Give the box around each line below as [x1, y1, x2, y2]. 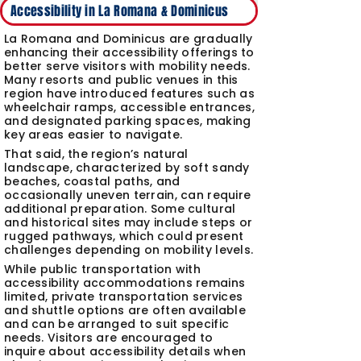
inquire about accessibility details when [4, 343, 247, 359]
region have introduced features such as [4, 85, 255, 102]
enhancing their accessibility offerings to [4, 44, 255, 60]
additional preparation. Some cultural [4, 201, 236, 217]
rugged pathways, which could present [4, 228, 244, 244]
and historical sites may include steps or [4, 214, 253, 230]
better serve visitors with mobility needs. [4, 58, 251, 74]
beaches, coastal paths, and [4, 173, 180, 189]
